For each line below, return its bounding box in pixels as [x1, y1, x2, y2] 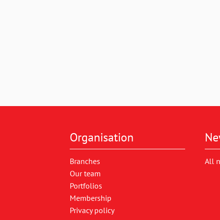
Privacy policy [70, 205, 114, 215]
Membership [70, 192, 111, 203]
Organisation [70, 129, 134, 145]
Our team [70, 168, 101, 178]
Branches [70, 156, 100, 166]
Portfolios [70, 180, 102, 191]
